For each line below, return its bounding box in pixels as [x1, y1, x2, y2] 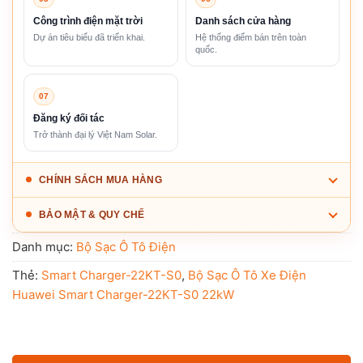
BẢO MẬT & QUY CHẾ [39, 208, 145, 220]
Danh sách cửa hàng [194, 15, 291, 27]
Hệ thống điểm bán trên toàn [194, 32, 306, 42]
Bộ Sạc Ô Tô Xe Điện [188, 267, 306, 283]
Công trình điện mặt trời [33, 15, 143, 27]
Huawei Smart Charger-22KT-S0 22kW [12, 286, 234, 302]
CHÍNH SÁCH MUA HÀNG [39, 173, 162, 186]
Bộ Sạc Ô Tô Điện [76, 238, 176, 254]
